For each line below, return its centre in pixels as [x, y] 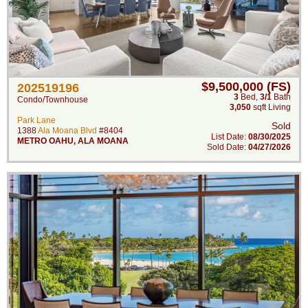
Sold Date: [228, 147]
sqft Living [271, 107]
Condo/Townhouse [53, 100]
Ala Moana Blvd [67, 131]
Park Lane [36, 120]
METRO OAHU [45, 141]
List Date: [230, 137]
